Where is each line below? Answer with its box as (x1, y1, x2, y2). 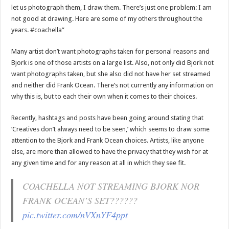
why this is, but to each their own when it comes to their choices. (11, 92, 197, 100)
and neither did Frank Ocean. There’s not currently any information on (11, 81, 214, 89)
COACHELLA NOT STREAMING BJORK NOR (22, 179, 200, 192)
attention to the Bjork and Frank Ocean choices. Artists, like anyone (11, 136, 204, 144)
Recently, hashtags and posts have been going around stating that (11, 113, 204, 122)
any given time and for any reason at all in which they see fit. (11, 158, 186, 167)
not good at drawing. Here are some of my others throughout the (11, 14, 203, 22)
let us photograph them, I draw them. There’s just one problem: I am (11, 3, 212, 11)
